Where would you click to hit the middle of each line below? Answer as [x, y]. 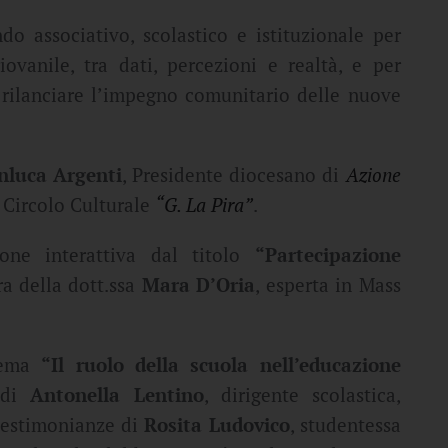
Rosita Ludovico [217, 425]
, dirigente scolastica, [302, 395]
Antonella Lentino [117, 395]
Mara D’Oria [198, 285]
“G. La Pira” [204, 205]
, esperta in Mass [328, 285]
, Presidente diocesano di [233, 175]
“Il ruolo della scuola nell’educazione [221, 365]
